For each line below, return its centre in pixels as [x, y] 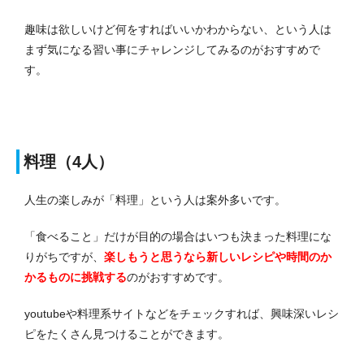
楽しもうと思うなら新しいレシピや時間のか [218, 256]
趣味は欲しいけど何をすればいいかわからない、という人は [178, 29]
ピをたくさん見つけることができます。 [127, 334]
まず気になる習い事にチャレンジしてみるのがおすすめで [172, 49]
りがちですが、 [64, 256]
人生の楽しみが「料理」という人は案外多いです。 [155, 199]
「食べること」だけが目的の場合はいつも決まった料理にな [178, 236]
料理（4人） [69, 161]
